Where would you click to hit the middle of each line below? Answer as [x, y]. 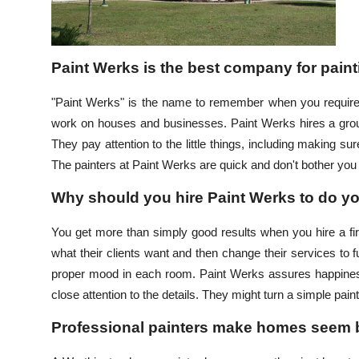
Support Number [63, 92]
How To [36, 53]
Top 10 [32, 14]
